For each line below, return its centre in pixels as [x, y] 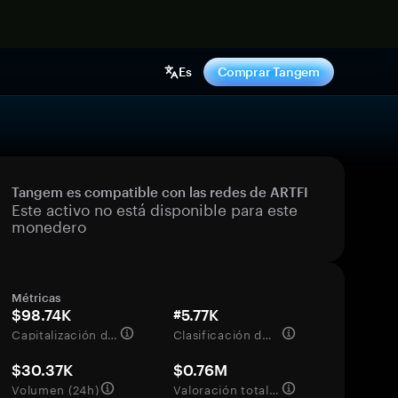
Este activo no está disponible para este [155, 208]
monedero [49, 225]
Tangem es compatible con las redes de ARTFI [160, 192]
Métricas [36, 298]
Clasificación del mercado [267, 333]
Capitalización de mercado [113, 333]
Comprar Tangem [268, 72]
